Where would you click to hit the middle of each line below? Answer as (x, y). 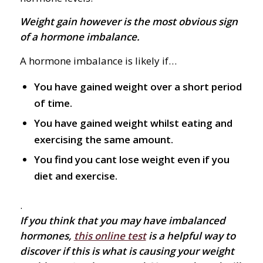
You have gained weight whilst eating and (133, 123)
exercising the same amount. (103, 140)
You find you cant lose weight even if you (131, 160)
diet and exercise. (75, 176)
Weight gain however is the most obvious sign (129, 22)
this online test (110, 236)
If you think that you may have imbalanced (122, 221)
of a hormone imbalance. (80, 37)
